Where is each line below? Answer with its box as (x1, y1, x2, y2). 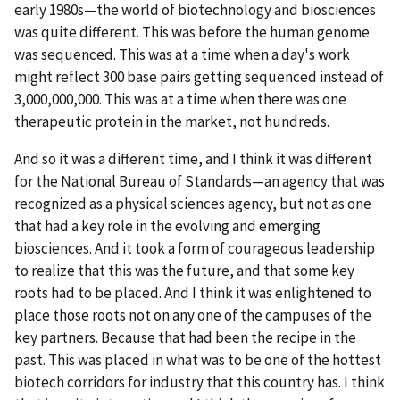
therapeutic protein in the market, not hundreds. (14, 111, 329, 131)
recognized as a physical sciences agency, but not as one (14, 193, 371, 213)
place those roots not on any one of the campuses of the (14, 304, 371, 325)
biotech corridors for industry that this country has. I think (14, 371, 385, 392)
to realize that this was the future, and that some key (14, 260, 354, 280)
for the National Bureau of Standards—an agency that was (14, 171, 385, 191)
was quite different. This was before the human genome (14, 21, 370, 42)
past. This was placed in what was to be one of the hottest (14, 349, 381, 370)
